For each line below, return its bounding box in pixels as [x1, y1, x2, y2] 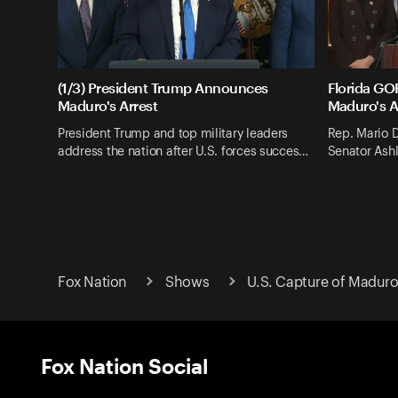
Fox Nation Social [41, 353, 208, 378]
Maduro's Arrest [58, 97, 158, 115]
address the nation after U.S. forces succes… [58, 145, 309, 158]
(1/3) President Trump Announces [58, 79, 268, 97]
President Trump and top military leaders [58, 127, 289, 140]
